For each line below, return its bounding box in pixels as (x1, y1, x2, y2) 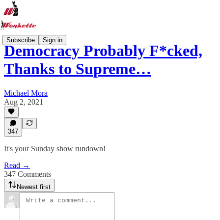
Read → (4, 161, 30, 169)
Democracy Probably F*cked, (4, 42, 202, 60)
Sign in (43, 36, 62, 44)
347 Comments (4, 170, 51, 178)
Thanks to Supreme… (4, 60, 151, 78)
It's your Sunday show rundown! (4, 144, 106, 153)
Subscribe (6, 36, 35, 44)
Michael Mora (4, 88, 48, 97)
